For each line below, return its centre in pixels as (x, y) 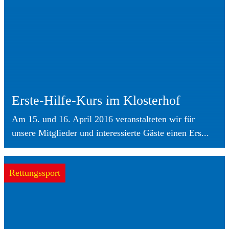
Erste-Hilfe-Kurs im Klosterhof (96, 100)
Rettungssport (35, 173)
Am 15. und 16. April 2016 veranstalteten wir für (103, 119)
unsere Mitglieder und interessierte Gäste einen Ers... (110, 133)
